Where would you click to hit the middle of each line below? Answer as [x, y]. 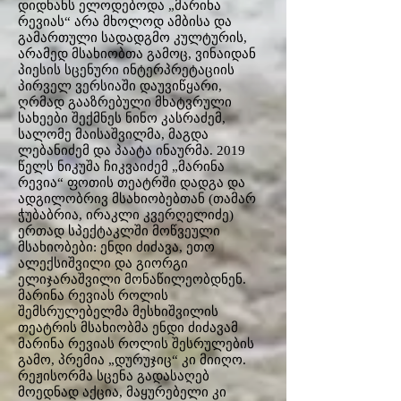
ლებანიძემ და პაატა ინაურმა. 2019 [132, 150]
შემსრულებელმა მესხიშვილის [118, 311]
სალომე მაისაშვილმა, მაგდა [113, 134]
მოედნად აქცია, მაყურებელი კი [122, 392]
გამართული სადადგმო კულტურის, [132, 38]
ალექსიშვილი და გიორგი [103, 263]
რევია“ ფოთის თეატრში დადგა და [132, 183]
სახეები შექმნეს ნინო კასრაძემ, [122, 118]
